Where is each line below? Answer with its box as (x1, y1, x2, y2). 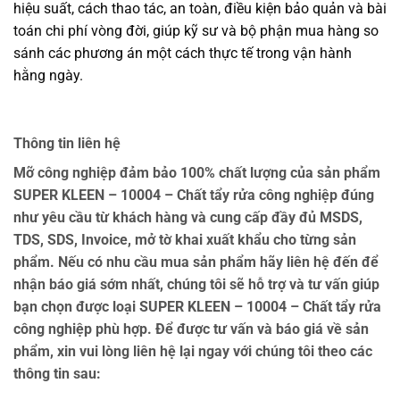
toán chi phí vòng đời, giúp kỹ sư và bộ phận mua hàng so (13, 22, 379, 40)
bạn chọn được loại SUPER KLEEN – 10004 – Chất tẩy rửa (13, 298, 381, 316)
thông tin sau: (13, 365, 101, 383)
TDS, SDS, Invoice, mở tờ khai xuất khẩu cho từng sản (13, 231, 356, 249)
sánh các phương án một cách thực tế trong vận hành (13, 45, 352, 62)
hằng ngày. (13, 67, 83, 85)
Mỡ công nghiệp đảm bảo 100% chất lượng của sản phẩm (13, 164, 380, 182)
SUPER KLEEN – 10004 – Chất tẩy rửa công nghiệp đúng (13, 187, 374, 204)
